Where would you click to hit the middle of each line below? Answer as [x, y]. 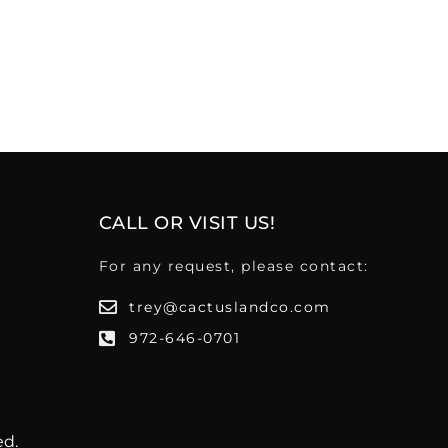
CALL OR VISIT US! [186, 222]
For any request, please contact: [233, 265]
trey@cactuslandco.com [230, 306]
